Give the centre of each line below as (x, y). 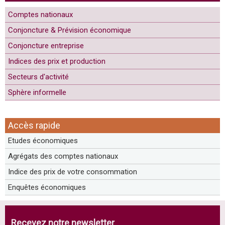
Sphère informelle (37, 92)
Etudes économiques (43, 141)
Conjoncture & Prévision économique (70, 30)
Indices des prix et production (57, 61)
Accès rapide (34, 125)
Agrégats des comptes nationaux (63, 156)
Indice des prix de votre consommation (73, 172)
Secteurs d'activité (38, 77)
